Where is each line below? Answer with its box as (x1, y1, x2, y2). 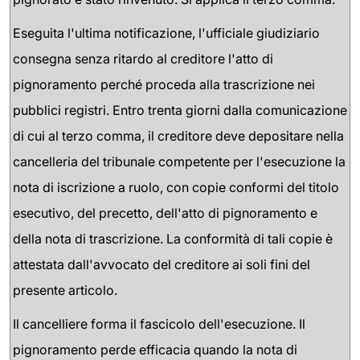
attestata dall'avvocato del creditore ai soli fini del (13, 256, 310, 272)
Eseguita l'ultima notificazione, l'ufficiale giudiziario (13, 24, 320, 41)
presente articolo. (13, 281, 117, 298)
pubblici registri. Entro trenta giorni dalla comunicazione (13, 101, 347, 118)
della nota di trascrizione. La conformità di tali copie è (13, 230, 333, 247)
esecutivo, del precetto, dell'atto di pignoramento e (13, 204, 317, 221)
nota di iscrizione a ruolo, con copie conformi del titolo (13, 178, 339, 195)
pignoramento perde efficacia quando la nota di (13, 341, 297, 358)
